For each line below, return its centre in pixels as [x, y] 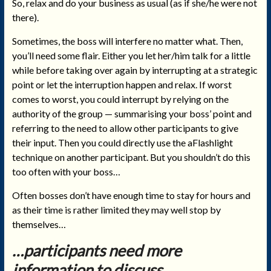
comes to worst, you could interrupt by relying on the [120, 99]
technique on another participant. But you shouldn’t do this [131, 157]
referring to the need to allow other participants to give [125, 128]
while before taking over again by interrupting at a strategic [135, 70]
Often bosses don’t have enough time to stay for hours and [131, 195]
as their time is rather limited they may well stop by [116, 209]
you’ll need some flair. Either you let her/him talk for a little [131, 55]
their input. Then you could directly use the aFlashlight [122, 142]
